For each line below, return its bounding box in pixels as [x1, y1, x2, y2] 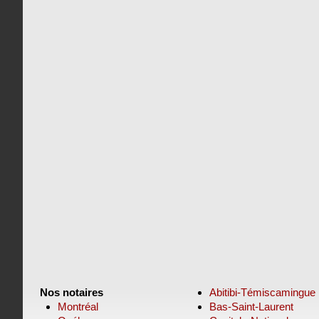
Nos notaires [40, 286, 103, 298]
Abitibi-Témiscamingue [209, 286, 316, 298]
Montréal [58, 300, 98, 313]
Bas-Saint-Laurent [209, 300, 294, 313]
